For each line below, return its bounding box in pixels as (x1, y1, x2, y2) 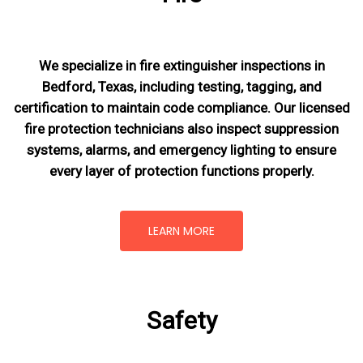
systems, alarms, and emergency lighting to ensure (27, 142, 336, 158)
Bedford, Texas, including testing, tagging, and (41, 79, 322, 95)
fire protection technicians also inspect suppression (24, 121, 339, 137)
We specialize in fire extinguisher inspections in (38, 58, 325, 74)
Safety (146, 305, 217, 335)
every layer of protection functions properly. (49, 163, 314, 179)
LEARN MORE (148, 222, 215, 239)
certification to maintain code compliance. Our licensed (13, 100, 350, 116)
